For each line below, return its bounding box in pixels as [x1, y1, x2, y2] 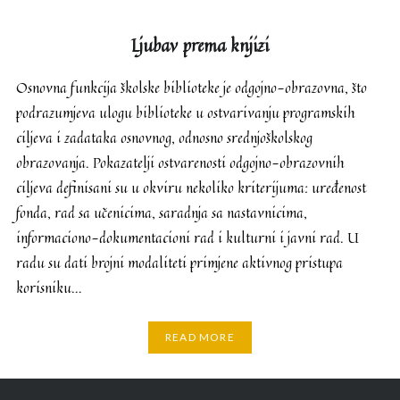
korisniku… [15, 276, 82, 298]
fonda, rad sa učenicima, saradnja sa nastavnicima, [15, 201, 307, 223]
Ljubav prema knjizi [131, 30, 269, 59]
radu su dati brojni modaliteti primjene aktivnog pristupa [15, 251, 343, 273]
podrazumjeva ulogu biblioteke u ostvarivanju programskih [15, 101, 355, 123]
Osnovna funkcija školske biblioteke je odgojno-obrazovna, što [15, 76, 367, 98]
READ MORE [165, 330, 235, 345]
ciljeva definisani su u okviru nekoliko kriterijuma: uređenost [15, 176, 366, 198]
